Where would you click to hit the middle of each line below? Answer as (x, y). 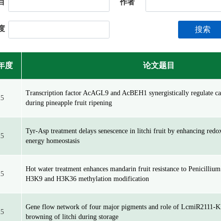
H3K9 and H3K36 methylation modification (87, 179)
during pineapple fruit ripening (69, 103)
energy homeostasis (53, 141)
